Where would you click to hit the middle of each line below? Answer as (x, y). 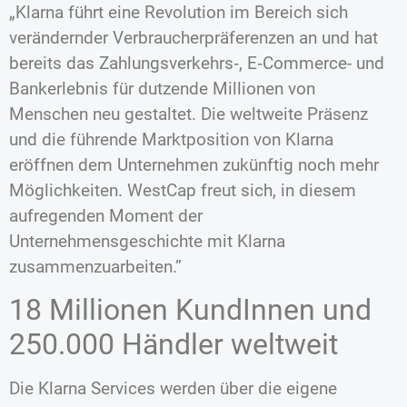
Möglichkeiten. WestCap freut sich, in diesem (183, 190)
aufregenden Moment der (106, 215)
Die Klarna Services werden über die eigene (173, 389)
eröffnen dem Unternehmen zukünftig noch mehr (194, 164)
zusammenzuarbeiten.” (95, 266)
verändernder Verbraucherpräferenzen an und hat (194, 37)
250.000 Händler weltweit (174, 345)
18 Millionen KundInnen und (190, 310)
